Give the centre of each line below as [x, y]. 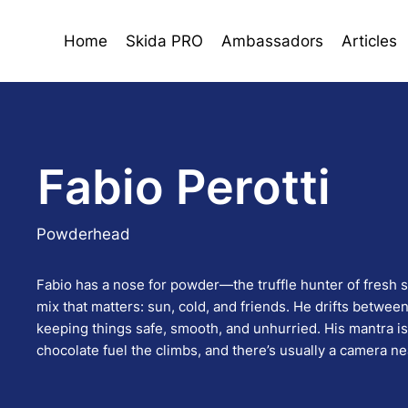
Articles [370, 41]
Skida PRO [165, 41]
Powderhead [84, 235]
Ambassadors [273, 41]
